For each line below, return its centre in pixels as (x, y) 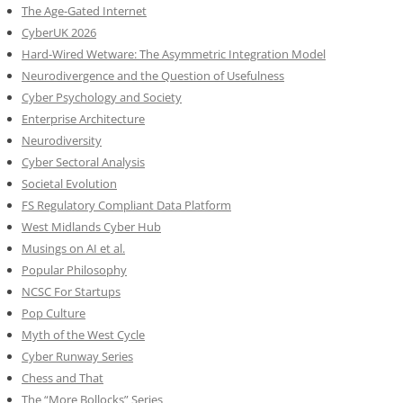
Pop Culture (54, 313)
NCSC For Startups (71, 292)
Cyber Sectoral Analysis (83, 162)
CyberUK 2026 (59, 33)
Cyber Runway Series (77, 357)
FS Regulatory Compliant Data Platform (126, 206)
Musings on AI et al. (73, 249)
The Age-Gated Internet (84, 11)
